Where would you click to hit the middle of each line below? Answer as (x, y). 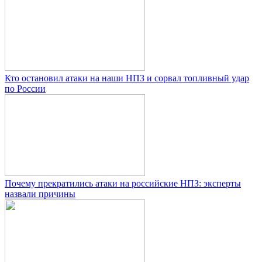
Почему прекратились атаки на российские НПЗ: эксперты (123, 184)
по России (25, 89)
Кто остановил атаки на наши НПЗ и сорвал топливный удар (127, 78)
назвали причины (40, 194)
